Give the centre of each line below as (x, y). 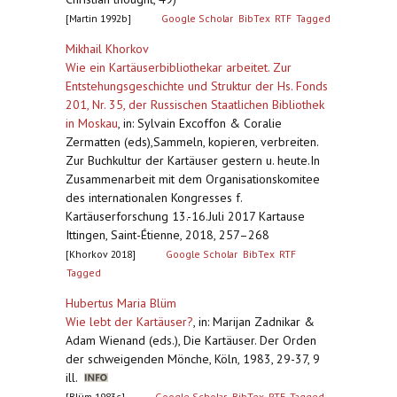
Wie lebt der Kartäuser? (129, 322)
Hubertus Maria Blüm (121, 303)
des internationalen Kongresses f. (154, 198)
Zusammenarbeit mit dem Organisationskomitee (193, 179)
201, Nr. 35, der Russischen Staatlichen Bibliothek (195, 105)
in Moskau (92, 123)
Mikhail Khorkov (107, 49)
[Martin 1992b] (98, 18)
